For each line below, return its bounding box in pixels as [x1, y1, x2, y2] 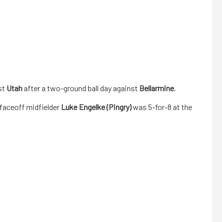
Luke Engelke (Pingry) [61, 102, 131, 112]
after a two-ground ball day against [22, 83, 139, 93]
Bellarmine [139, 83, 174, 93]
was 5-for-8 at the [131, 102, 192, 112]
